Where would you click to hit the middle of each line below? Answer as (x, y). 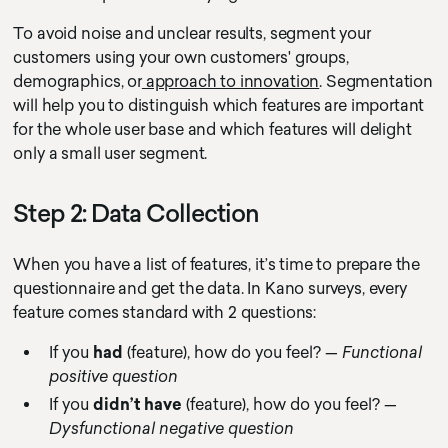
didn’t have (138, 404)
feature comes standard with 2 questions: (165, 312)
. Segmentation (376, 81)
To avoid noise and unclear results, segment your (192, 33)
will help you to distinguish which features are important (219, 105)
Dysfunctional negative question (172, 428)
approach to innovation (230, 81)
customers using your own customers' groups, (181, 57)
